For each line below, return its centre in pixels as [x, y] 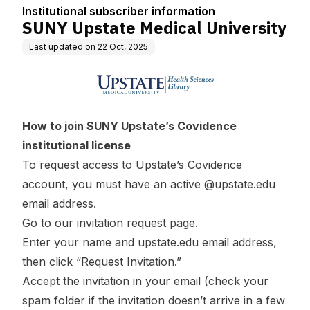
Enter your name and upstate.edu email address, [149, 243]
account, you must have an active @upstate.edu [149, 184]
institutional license [76, 146]
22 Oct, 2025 [123, 47]
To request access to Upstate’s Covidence [132, 165]
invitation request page [136, 223]
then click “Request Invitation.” [102, 262]
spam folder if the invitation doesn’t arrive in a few [154, 301]
